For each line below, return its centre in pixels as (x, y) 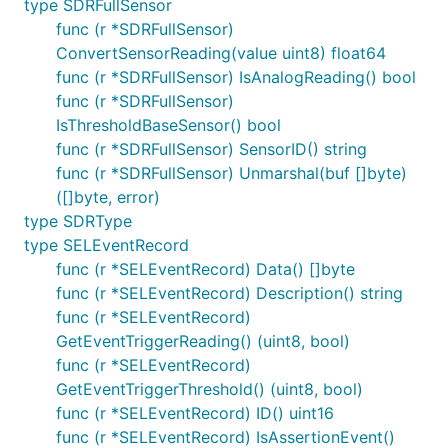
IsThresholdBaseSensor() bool (168, 125)
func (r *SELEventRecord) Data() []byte (205, 269)
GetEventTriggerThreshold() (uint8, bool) (209, 389)
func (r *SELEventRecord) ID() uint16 (195, 413)
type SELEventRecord (106, 245)
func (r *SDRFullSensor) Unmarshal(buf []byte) (231, 173)
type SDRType (78, 221)
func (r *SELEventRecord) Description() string (229, 293)
